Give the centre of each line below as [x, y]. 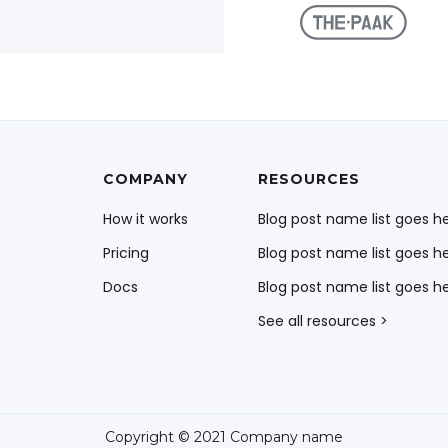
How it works [145, 219]
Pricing [126, 253]
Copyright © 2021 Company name [224, 437]
